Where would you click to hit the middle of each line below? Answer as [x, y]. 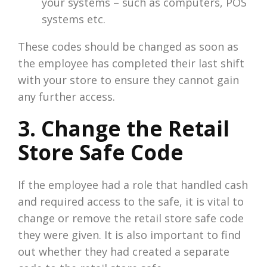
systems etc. [74, 19]
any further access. [66, 96]
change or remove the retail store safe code [131, 218]
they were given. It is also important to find [129, 235]
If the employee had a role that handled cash [133, 184]
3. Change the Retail [124, 128]
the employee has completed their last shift [131, 63]
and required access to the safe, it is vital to [131, 201]
